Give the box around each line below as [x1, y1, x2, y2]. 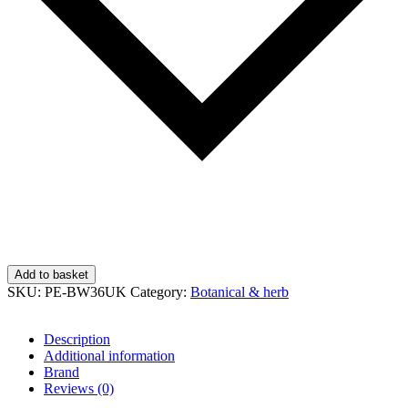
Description [44, 331, 110, 347]
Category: [130, 284, 190, 300]
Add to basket [15, 268, 88, 281]
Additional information [44, 348, 175, 363]
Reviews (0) [44, 381, 114, 396]
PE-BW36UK [45, 284, 127, 300]
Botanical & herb [190, 284, 289, 300]
